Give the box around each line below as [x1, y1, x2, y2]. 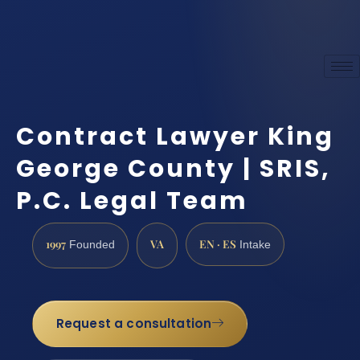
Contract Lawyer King [16, 119, 334, 153]
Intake [236, 238, 271, 251]
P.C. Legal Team [16, 183, 248, 218]
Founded [66, 238, 115, 251]
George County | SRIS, [16, 151, 331, 186]
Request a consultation [55, 315, 212, 333]
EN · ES [199, 235, 236, 251]
